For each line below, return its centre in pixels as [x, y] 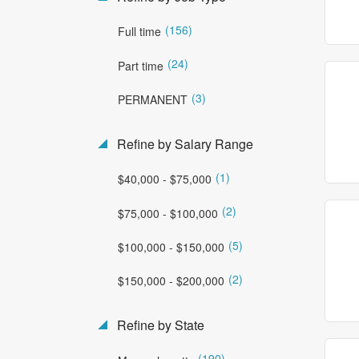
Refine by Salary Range [184, 143]
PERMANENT [153, 99]
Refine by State [159, 325]
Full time [139, 32]
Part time [141, 65]
